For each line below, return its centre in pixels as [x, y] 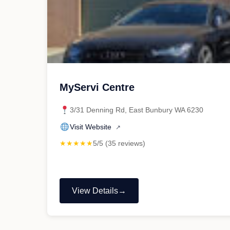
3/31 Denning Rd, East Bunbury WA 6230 [137, 110]
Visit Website [92, 127]
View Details [95, 191]
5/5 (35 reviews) [119, 143]
